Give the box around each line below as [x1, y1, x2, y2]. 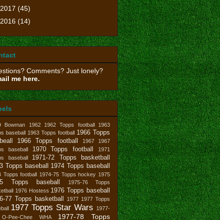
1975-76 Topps [68, 179, 110, 185]
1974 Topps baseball [51, 162, 110, 169]
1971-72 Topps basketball [32, 154, 110, 161]
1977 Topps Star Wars [11, 202, 93, 212]
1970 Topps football [32, 145, 94, 153]
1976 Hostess [15, 187, 49, 193]
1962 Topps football [44, 121, 95, 128]
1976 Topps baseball [51, 187, 110, 194]
